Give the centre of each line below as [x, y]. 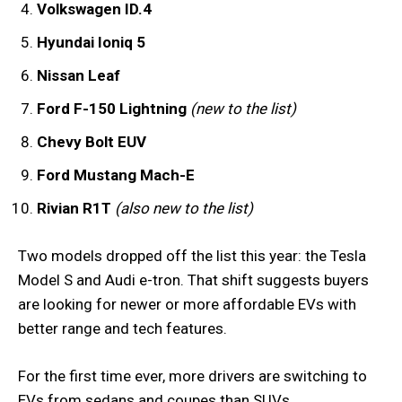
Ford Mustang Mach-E [116, 175]
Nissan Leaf [79, 75]
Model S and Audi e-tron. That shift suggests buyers [193, 280]
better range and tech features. [122, 328]
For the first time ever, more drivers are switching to [192, 376]
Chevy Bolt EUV [92, 142]
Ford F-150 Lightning [112, 109]
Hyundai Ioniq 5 [91, 42]
